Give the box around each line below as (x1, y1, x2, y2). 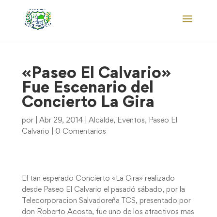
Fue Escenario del (21, 81, 154, 96)
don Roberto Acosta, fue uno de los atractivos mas (21, 209, 194, 216)
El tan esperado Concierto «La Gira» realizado (21, 175, 175, 182)
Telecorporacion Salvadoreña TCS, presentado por (21, 198, 191, 204)
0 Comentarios (55, 128, 106, 135)
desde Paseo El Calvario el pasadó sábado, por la (21, 186, 185, 193)
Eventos (117, 117, 145, 124)
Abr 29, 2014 (39, 117, 83, 124)
